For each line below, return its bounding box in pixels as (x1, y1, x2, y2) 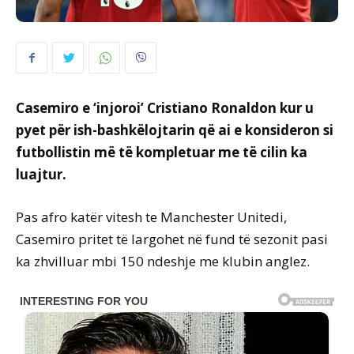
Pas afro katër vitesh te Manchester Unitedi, (16, 208, 287, 227)
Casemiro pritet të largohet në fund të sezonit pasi (16, 230, 328, 249)
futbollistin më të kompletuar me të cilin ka (16, 143, 307, 162)
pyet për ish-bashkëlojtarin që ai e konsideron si (16, 121, 333, 140)
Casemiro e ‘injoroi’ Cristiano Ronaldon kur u (16, 99, 314, 118)
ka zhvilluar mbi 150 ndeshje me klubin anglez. (16, 252, 310, 271)
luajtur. (16, 165, 66, 184)
